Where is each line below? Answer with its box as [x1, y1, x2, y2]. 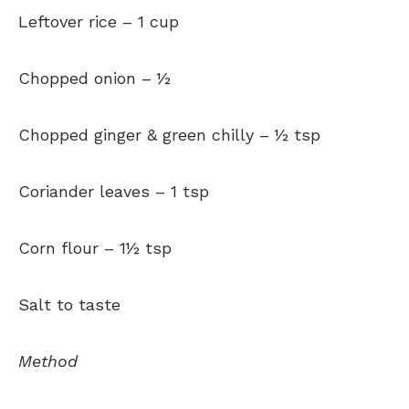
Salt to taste [18, 294, 121, 314]
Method [18, 351, 78, 371]
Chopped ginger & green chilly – [18, 124, 269, 144]
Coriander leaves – [18, 181, 165, 201]
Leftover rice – [18, 11, 132, 31]
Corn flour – [18, 237, 114, 257]
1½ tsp [120, 237, 172, 257]
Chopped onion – [18, 68, 152, 88]
